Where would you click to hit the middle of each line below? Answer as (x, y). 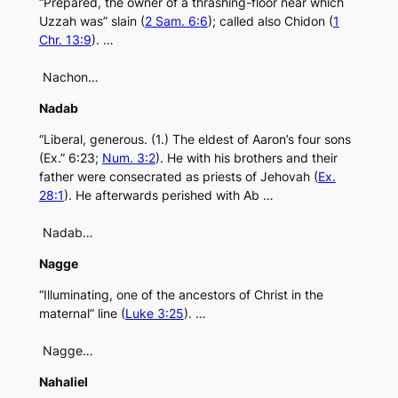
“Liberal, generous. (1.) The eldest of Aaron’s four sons (195, 139)
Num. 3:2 (128, 158)
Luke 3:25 (154, 314)
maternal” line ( (82, 314)
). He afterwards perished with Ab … (168, 195)
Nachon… (68, 77)
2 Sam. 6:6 (176, 21)
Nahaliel (63, 382)
